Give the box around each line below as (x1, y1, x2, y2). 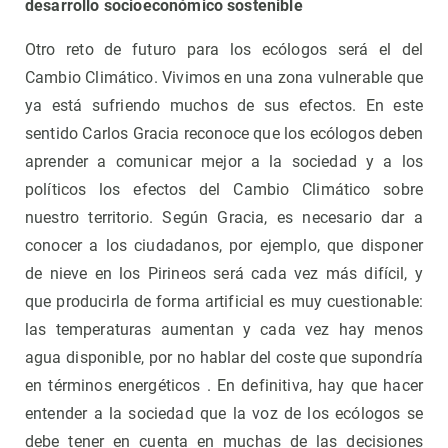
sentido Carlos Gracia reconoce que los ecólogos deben (25, 123, 423, 143)
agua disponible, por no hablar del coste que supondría (25, 347, 423, 367)
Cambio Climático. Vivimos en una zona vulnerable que (25, 67, 423, 87)
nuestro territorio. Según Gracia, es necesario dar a (25, 207, 423, 227)
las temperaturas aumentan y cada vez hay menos (25, 319, 423, 339)
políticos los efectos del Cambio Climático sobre (25, 179, 423, 199)
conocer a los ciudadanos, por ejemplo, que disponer (25, 235, 423, 255)
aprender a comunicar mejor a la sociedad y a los (25, 151, 423, 171)
